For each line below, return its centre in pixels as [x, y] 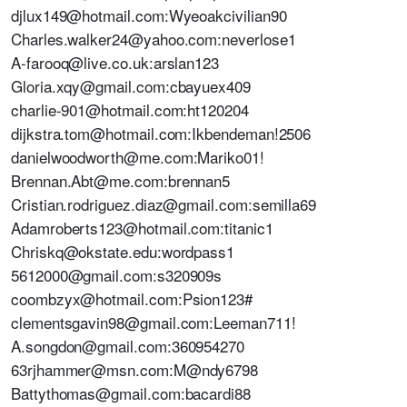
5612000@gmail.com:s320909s [117, 275]
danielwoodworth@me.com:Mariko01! [138, 157]
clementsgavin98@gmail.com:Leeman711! [154, 322]
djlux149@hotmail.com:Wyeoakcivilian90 [149, 15]
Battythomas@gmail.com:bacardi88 [131, 393]
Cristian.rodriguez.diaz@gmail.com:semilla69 [164, 204]
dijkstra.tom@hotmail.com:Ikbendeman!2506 [161, 133]
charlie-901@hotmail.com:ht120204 [130, 109]
